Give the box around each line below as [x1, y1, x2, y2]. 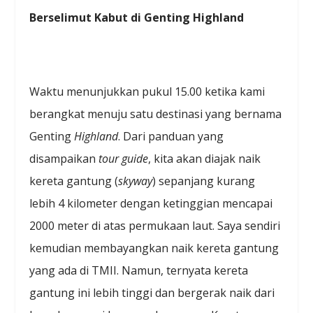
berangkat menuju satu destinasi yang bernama [29, 105, 282, 122]
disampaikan [29, 150, 99, 166]
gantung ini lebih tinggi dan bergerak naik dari [29, 284, 275, 300]
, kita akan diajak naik [148, 150, 261, 166]
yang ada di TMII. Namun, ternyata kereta [29, 262, 249, 278]
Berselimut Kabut [29, 10, 131, 26]
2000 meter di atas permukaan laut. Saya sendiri [29, 217, 281, 233]
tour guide [99, 150, 149, 166]
